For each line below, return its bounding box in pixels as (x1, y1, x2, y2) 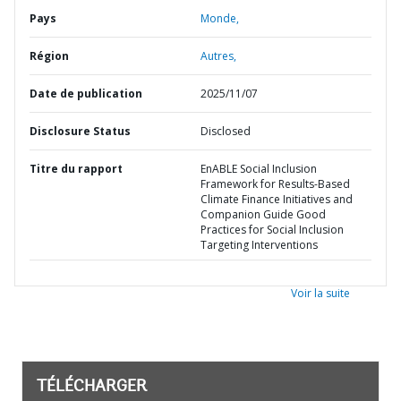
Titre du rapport (30, 161, 123, 176)
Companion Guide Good (200, 207, 326, 222)
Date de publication (30, 86, 142, 101)
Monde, (200, 11, 239, 26)
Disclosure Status (30, 124, 131, 139)
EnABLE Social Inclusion (200, 161, 317, 176)
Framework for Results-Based (200, 176, 350, 192)
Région (30, 48, 69, 64)
